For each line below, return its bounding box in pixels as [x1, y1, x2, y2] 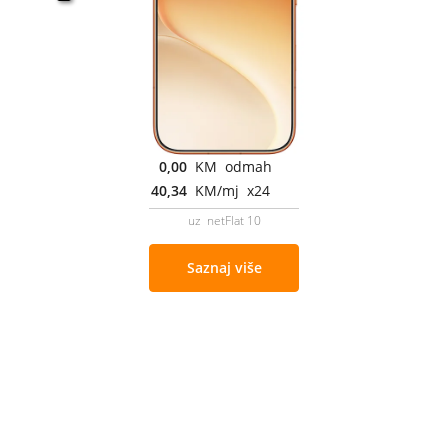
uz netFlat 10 [187, 211, 261, 229]
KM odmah [195, 156, 272, 176]
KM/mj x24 [195, 180, 270, 200]
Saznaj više [186, 257, 262, 277]
